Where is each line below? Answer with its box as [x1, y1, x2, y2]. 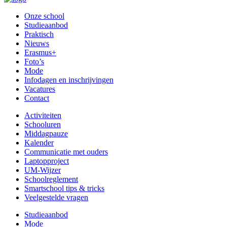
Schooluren [24, 120, 61, 129]
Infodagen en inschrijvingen [24, 75, 113, 85]
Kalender [24, 138, 54, 147]
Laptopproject [24, 157, 69, 166]
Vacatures [24, 85, 55, 94]
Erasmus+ [24, 48, 56, 57]
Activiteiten [24, 111, 61, 120]
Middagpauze [24, 129, 68, 138]
